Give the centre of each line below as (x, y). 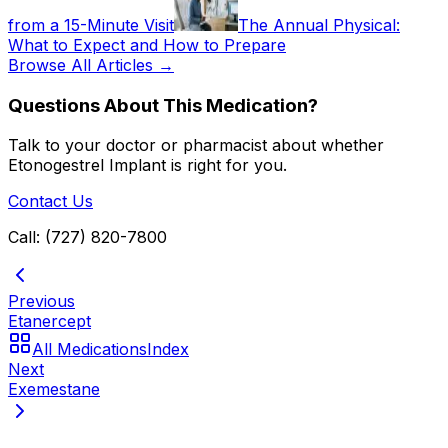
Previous (41, 301)
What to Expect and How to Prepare (147, 44)
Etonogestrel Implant (87, 165)
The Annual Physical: (319, 24)
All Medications (89, 349)
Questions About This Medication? (163, 105)
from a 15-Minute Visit (91, 24)
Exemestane (54, 389)
